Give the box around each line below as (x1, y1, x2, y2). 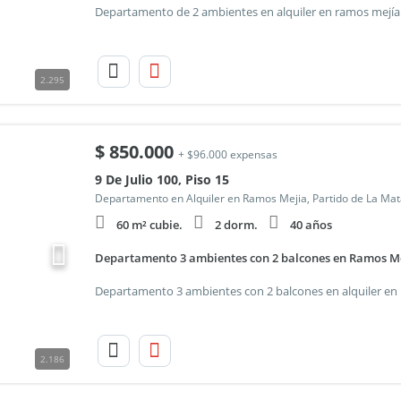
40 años (289, 217, 332, 233)
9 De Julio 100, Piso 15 (94, 171, 229, 188)
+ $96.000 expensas (177, 147, 277, 162)
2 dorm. (214, 217, 258, 233)
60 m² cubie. (115, 217, 183, 233)
